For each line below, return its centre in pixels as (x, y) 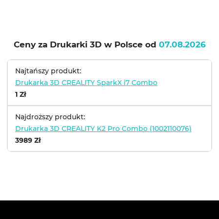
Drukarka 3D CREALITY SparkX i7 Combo (86, 83)
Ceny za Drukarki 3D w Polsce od (86, 44)
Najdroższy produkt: (50, 117)
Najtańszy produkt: (48, 71)
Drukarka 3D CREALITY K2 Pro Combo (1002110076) (103, 129)
